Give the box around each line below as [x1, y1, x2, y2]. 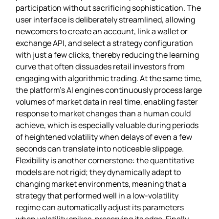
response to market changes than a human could [16, 108, 191, 119]
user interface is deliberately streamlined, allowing [16, 14, 195, 25]
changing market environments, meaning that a [16, 178, 186, 189]
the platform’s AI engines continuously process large [16, 84, 202, 95]
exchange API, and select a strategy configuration [16, 37, 193, 48]
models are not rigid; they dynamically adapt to [16, 166, 181, 177]
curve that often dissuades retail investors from [16, 61, 185, 72]
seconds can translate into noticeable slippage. [16, 143, 184, 154]
